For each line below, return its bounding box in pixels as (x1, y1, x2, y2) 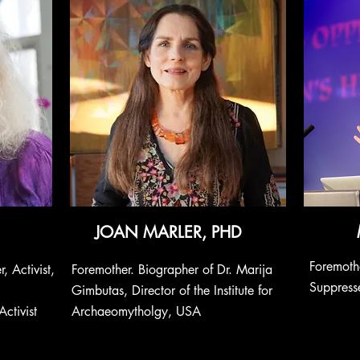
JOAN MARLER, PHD (95, 222, 242, 243)
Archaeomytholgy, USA (72, 303, 201, 320)
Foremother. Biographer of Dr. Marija (72, 261, 272, 278)
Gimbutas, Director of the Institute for (72, 282, 272, 299)
